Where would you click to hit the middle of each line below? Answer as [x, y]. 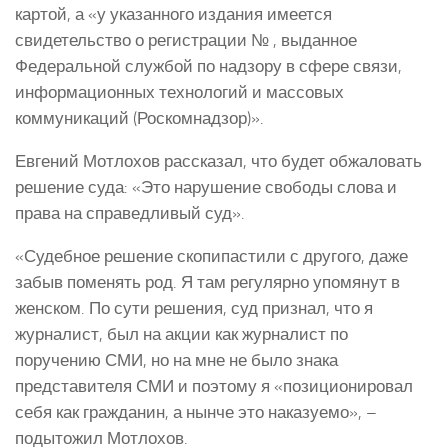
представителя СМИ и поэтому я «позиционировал [214, 385]
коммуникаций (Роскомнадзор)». [139, 118]
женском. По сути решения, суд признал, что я [194, 307]
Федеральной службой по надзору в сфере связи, [208, 66]
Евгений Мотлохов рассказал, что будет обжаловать [218, 160]
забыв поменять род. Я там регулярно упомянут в [207, 281]
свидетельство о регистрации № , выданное [186, 40]
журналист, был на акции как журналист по [181, 333]
